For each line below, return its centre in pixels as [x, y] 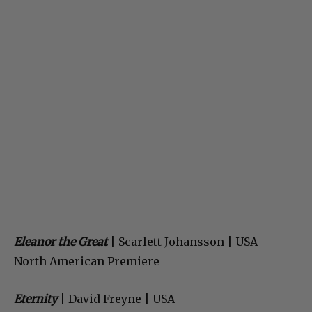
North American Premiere [87, 261]
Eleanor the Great [61, 241]
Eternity [36, 298]
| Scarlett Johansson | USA [182, 241]
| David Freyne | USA [116, 298]
